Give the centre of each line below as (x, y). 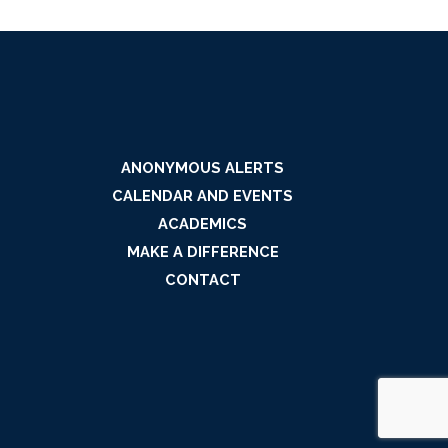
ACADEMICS (203, 224)
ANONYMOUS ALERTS (203, 168)
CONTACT (202, 280)
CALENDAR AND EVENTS (203, 196)
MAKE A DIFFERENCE (202, 252)
